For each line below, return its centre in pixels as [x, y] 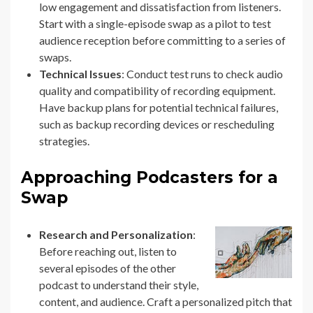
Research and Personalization [116, 235]
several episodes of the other [108, 268]
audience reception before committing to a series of [162, 41]
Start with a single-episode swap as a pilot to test [155, 24]
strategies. [64, 141]
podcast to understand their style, [119, 285]
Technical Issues [80, 74]
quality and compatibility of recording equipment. [157, 91]
